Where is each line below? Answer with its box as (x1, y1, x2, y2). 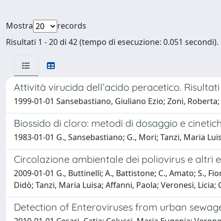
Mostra (6, 20, 33, 31)
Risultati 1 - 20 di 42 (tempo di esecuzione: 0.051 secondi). (6, 37, 219, 47)
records (57, 20, 86, 31)
